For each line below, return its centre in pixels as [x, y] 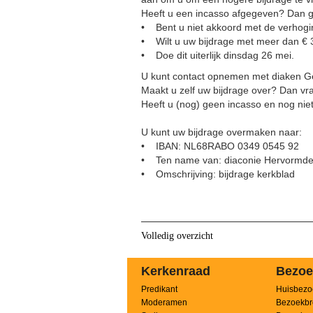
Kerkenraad [175, 271]
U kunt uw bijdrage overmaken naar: [221, 132]
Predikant [159, 289]
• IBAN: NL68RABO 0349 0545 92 [220, 146]
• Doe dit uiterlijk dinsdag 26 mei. [218, 55]
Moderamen [164, 303]
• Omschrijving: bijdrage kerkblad [218, 174]
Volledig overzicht [177, 236]
